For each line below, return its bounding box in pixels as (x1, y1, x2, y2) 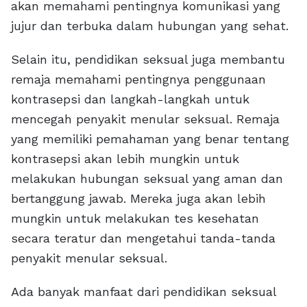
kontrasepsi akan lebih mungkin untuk (11, 151, 239, 166)
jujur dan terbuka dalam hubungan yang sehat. (11, 19, 288, 33)
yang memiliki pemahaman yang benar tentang (11, 132, 289, 146)
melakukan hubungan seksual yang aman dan (11, 171, 283, 186)
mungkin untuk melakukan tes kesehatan (11, 211, 259, 225)
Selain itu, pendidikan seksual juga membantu (11, 52, 285, 66)
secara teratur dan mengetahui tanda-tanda (11, 231, 275, 245)
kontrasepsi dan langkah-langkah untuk (11, 92, 249, 106)
